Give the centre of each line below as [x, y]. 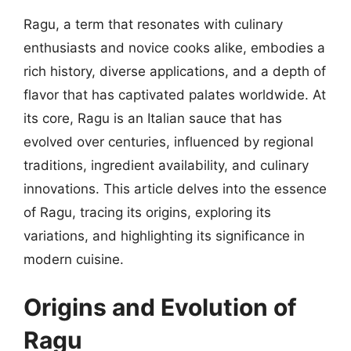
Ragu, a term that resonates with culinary [153, 24]
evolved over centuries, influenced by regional [168, 141]
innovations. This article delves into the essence [175, 188]
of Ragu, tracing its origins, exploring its [147, 212]
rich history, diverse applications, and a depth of [175, 71]
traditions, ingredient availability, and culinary [166, 165]
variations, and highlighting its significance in [164, 235]
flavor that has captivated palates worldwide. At [175, 94]
